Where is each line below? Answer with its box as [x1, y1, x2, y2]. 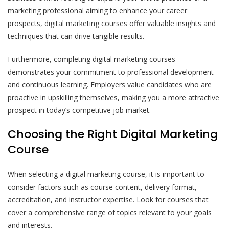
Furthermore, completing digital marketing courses [8, 54, 175, 64]
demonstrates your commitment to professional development [8, 66, 214, 77]
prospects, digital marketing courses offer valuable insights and [8, 18, 216, 28]
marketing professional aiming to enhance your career [8, 5, 187, 15]
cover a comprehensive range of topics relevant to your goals [8, 207, 212, 217]
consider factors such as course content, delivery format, [8, 181, 197, 192]
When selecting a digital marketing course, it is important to [8, 169, 204, 179]
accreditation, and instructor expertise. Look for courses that [8, 194, 209, 204]
